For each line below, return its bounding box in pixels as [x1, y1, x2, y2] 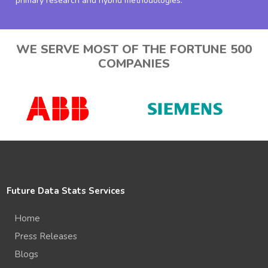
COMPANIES [98, 56, 170, 72]
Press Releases [14, 230, 78, 242]
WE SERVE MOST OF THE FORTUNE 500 [16, 41, 252, 58]
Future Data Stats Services [7, 185, 126, 197]
